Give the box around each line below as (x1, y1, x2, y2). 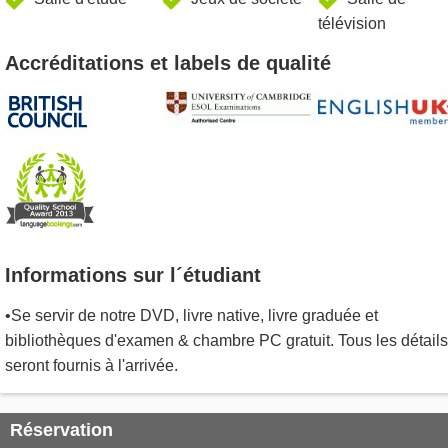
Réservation (10, 420, 113, 441)
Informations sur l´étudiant (5, 264, 261, 287)
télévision (318, 15, 387, 33)
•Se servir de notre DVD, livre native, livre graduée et (5, 307, 378, 325)
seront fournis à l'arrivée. (5, 357, 178, 375)
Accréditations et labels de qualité (5, 52, 331, 75)
